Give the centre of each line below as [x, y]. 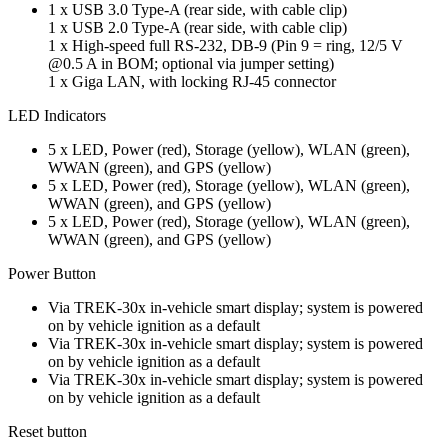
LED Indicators [57, 115]
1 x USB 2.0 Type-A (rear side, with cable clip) [197, 27]
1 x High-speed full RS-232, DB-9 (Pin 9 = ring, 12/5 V [225, 45]
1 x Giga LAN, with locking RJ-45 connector [192, 81]
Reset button [47, 431]
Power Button [52, 273]
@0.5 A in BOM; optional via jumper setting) [191, 63]
